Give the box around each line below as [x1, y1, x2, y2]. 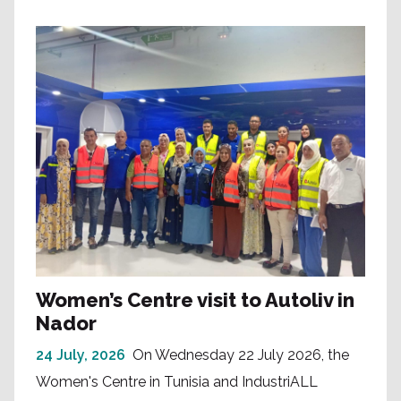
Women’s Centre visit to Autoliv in [36, 288, 354, 312]
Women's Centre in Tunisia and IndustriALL [36, 373, 318, 391]
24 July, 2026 [36, 346, 125, 364]
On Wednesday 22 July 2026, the [132, 346, 349, 364]
